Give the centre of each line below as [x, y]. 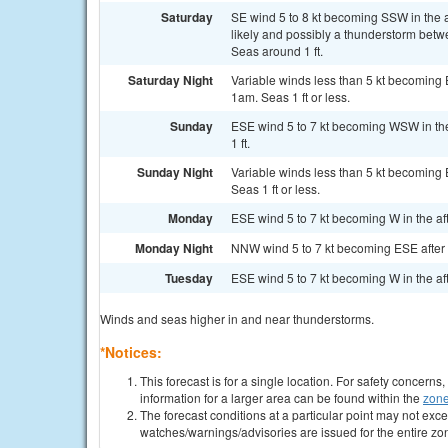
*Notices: [131, 352]
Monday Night [174, 248]
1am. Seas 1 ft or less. [290, 96]
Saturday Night [170, 80]
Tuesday [189, 278]
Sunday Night [175, 172]
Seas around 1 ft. [277, 50]
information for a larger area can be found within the [281, 397]
